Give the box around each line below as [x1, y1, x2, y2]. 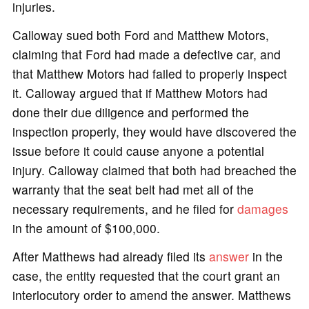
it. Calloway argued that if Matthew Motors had [12, 84, 268, 101]
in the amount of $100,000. [12, 219, 160, 237]
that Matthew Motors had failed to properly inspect [12, 65, 287, 82]
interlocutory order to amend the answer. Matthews [12, 286, 291, 304]
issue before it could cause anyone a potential [12, 142, 264, 159]
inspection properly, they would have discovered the [12, 123, 297, 140]
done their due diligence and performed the [12, 103, 249, 121]
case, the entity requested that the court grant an [12, 267, 280, 285]
